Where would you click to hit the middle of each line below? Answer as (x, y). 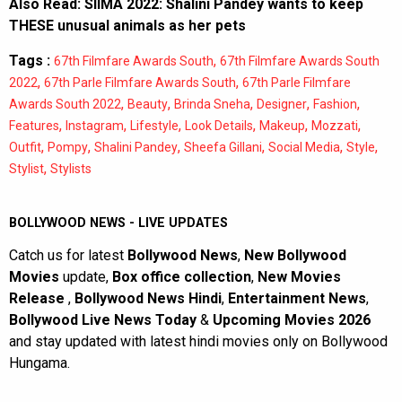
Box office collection (182, 276)
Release (39, 298)
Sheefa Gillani (223, 147)
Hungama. (39, 363)
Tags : (30, 60)
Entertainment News (297, 298)
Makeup (282, 125)
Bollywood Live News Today (103, 319)
